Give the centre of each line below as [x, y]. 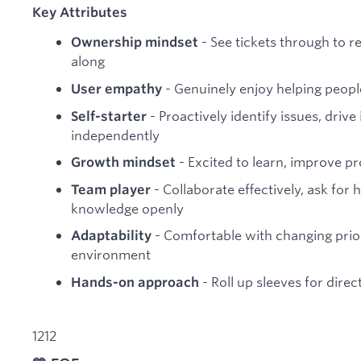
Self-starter [109, 116]
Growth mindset [123, 162]
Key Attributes [80, 12]
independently [115, 135]
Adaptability [111, 236]
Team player [111, 189]
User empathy [116, 88]
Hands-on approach [135, 282]
